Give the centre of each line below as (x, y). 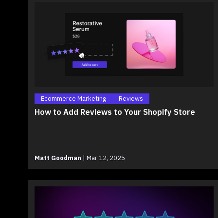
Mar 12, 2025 (105, 158)
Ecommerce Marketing (73, 99)
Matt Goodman (58, 158)
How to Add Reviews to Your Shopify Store (115, 112)
